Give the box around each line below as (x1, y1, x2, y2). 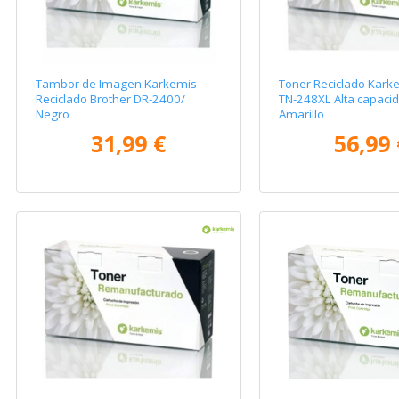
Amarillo (278, 106, 324, 123)
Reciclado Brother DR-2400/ (36, 91, 186, 108)
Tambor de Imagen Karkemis (36, 76, 198, 93)
